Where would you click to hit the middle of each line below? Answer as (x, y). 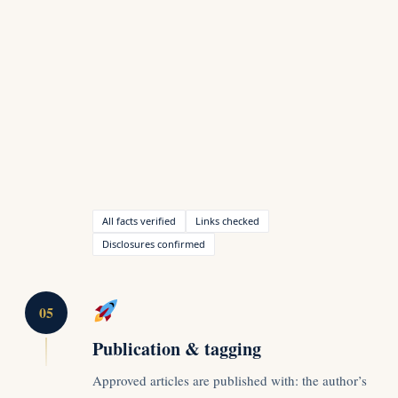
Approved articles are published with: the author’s (230, 380)
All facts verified (139, 220)
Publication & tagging (177, 348)
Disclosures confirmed (154, 243)
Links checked (227, 220)
